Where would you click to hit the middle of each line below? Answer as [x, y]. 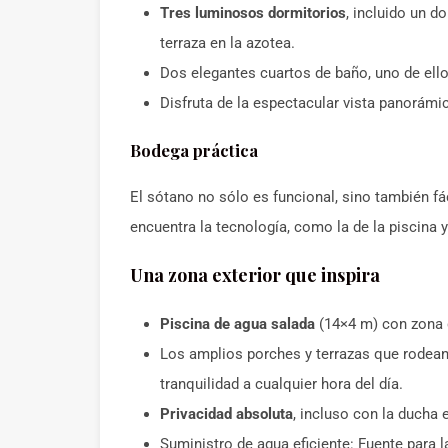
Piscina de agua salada [237, 324]
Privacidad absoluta [226, 414]
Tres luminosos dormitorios [253, 13]
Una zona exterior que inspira [255, 275]
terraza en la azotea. [227, 43]
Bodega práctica [194, 150]
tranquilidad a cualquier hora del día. [281, 384]
